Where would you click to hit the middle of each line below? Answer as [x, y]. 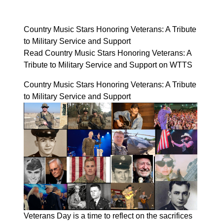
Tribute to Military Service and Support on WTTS [108, 65]
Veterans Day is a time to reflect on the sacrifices [108, 216]
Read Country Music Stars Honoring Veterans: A [108, 53]
